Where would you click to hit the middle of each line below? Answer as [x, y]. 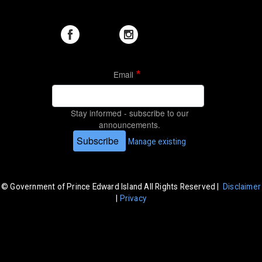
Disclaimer [242, 186]
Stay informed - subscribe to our [130, 113]
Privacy [133, 198]
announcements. [130, 124]
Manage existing [157, 141]
